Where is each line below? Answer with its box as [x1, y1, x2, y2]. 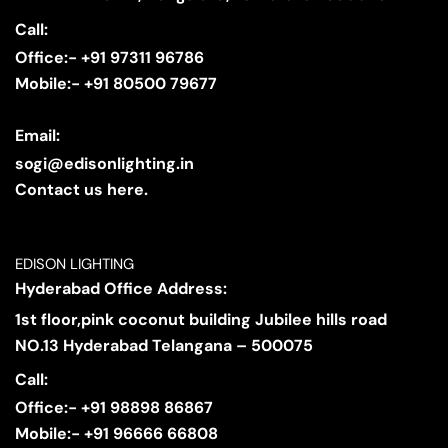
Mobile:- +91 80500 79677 [15, 72, 217, 94]
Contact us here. [15, 179, 148, 201]
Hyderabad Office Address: [15, 277, 227, 299]
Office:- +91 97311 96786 [15, 46, 204, 68]
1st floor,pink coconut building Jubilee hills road [15, 308, 387, 330]
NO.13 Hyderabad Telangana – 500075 [15, 334, 313, 356]
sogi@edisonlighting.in [15, 153, 194, 175]
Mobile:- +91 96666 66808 [15, 423, 218, 445]
